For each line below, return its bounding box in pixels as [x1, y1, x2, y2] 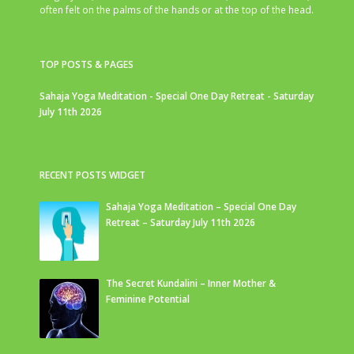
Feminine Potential [106, 292, 190, 307]
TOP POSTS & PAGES [40, 57, 134, 71]
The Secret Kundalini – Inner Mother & [106, 277, 276, 291]
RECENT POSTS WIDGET [40, 168, 145, 182]
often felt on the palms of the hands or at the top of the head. [40, 2, 314, 17]
